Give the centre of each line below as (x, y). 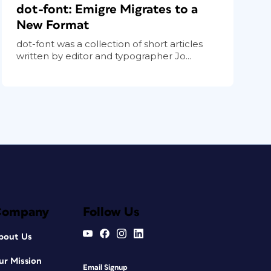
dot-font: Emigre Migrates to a (107, 9)
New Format (53, 25)
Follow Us (111, 212)
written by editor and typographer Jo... (104, 56)
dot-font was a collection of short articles (110, 44)
